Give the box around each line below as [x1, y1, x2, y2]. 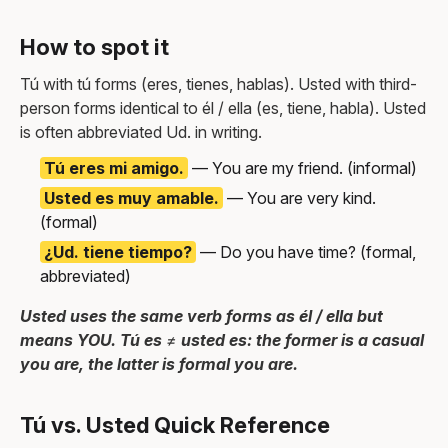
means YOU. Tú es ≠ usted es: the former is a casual [20, 329, 424, 350]
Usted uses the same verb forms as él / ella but [20, 305, 383, 326]
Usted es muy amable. [44, 187, 219, 208]
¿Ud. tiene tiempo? [44, 241, 192, 262]
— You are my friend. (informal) [188, 157, 417, 178]
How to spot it [20, 33, 169, 60]
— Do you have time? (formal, [196, 241, 416, 262]
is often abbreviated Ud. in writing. [20, 121, 262, 142]
